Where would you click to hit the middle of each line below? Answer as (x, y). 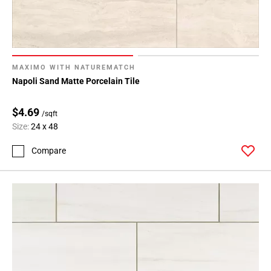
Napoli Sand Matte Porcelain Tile (76, 81)
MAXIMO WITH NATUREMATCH (74, 68)
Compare (49, 151)
